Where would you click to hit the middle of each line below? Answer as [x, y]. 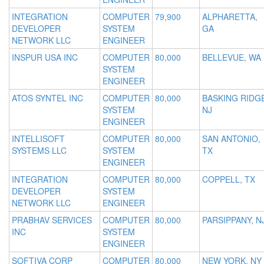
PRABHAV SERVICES [52, 220]
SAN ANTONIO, [231, 139]
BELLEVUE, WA [232, 57]
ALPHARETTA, [230, 17]
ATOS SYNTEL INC [47, 98]
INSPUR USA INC [45, 57]
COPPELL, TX [229, 179]
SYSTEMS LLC [39, 151]
